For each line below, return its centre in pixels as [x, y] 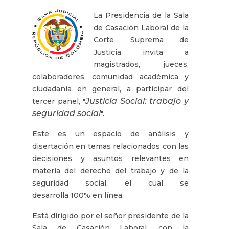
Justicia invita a [141, 52]
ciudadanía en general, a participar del [110, 89]
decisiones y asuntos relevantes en [110, 158]
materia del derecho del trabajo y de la [110, 170]
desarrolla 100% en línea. [79, 195]
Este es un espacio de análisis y [110, 134]
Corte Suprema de [141, 40]
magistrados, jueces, [141, 64]
